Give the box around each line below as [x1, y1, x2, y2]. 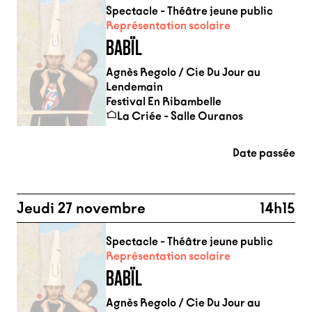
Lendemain [106, 80, 163, 93]
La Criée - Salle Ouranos [117, 109, 243, 123]
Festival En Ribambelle [106, 95, 221, 108]
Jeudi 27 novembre [17, 199, 146, 217]
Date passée [233, 146, 295, 159]
